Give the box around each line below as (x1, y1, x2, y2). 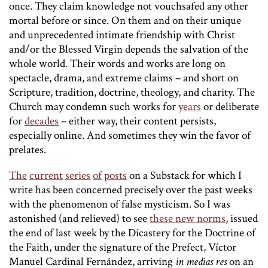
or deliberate (201, 99, 259, 115)
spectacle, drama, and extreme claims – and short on (9, 71, 239, 86)
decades (25, 114, 59, 129)
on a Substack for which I (127, 168, 242, 184)
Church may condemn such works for (9, 99, 178, 115)
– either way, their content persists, (59, 114, 216, 129)
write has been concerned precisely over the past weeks (9, 182, 252, 198)
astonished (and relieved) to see (9, 211, 150, 227)
